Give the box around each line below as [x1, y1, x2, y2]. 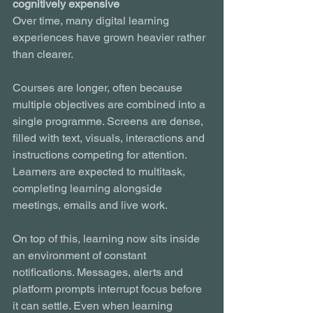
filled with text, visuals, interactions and [13, 131, 208, 145]
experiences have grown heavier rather [13, 30, 208, 44]
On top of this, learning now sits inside [13, 231, 203, 245]
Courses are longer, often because [13, 80, 185, 94]
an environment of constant [13, 248, 149, 262]
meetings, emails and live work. [13, 198, 168, 212]
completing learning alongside [13, 181, 165, 195]
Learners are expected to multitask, [13, 164, 188, 178]
